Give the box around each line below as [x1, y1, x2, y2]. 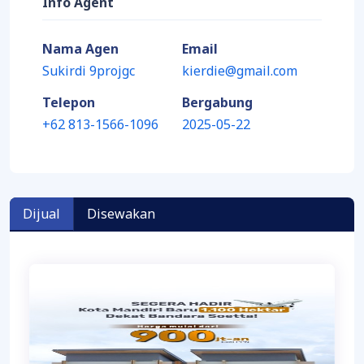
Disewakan [87, 205, 155, 223]
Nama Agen [42, 40, 119, 58]
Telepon [42, 93, 95, 112]
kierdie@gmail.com [182, 62, 297, 80]
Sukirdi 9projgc [42, 62, 135, 80]
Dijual [23, 205, 60, 223]
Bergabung [182, 93, 253, 112]
